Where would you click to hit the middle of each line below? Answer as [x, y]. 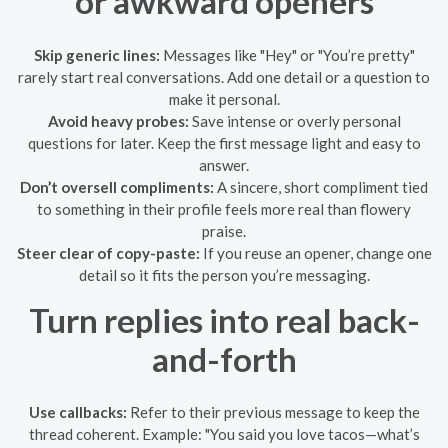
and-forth [224, 358]
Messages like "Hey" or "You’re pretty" [287, 54]
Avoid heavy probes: [118, 120]
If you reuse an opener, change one [315, 252]
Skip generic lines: [96, 54]
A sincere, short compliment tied [321, 186]
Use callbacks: [77, 412]
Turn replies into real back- [224, 319]
